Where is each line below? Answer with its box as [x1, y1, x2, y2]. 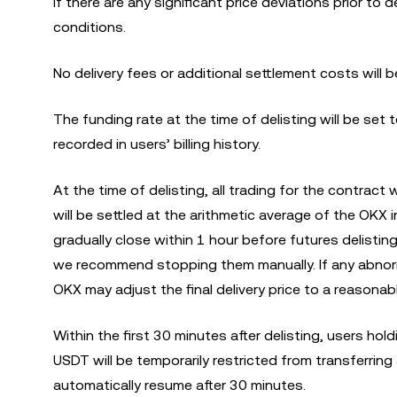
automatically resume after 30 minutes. [53, 377, 306, 393]
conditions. [53, 19, 126, 35]
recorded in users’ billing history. [53, 136, 261, 152]
